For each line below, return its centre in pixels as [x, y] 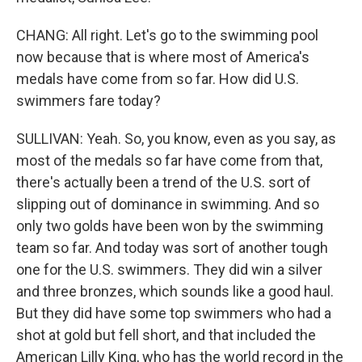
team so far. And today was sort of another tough [172, 248]
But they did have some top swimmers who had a [174, 313]
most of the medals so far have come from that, [169, 160]
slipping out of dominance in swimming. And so [168, 204]
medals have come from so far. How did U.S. [158, 79]
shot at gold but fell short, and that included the [166, 335]
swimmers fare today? [88, 101]
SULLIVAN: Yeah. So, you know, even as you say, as [176, 139]
